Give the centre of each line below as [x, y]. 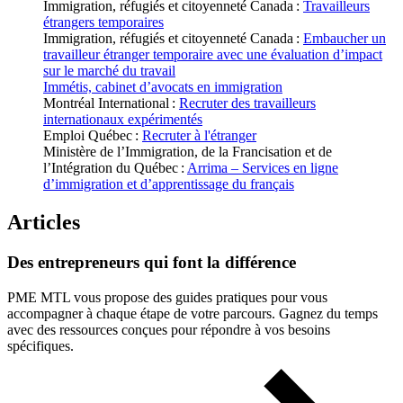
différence [260, 262]
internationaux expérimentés [123, 120]
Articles [44, 223]
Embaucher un [345, 39]
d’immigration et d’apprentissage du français [169, 184]
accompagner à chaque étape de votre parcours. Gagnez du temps [193, 313]
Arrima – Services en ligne [263, 168]
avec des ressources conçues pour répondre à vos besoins [169, 329]
